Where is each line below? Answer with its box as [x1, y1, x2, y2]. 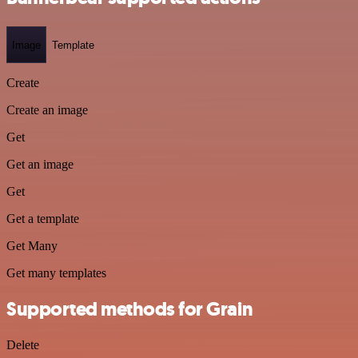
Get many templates [6, 266, 106, 280]
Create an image [6, 103, 88, 117]
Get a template [6, 212, 79, 225]
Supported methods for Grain [6, 296, 253, 322]
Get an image [6, 157, 74, 171]
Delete [6, 337, 39, 352]
